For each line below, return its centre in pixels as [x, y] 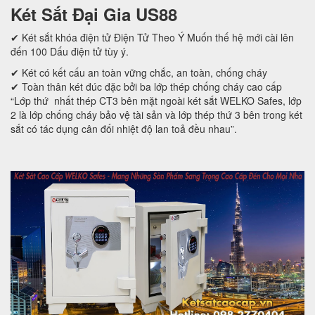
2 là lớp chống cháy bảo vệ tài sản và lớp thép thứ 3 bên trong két [156, 114]
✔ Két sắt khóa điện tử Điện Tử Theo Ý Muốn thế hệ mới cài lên [152, 37]
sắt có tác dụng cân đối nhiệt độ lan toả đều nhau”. [125, 128]
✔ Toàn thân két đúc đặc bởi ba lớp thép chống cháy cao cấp [146, 86]
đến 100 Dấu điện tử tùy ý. [70, 51]
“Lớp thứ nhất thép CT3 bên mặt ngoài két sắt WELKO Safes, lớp [156, 100]
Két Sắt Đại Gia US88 [94, 14]
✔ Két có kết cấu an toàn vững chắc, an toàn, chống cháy [139, 72]
